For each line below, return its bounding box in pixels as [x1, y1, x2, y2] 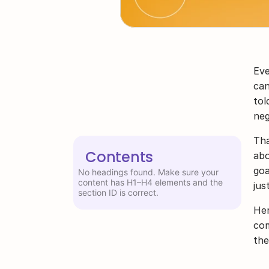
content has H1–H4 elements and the [78, 177, 223, 187]
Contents [85, 147, 154, 167]
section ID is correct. [78, 187, 159, 198]
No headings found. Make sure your [78, 167, 219, 177]
